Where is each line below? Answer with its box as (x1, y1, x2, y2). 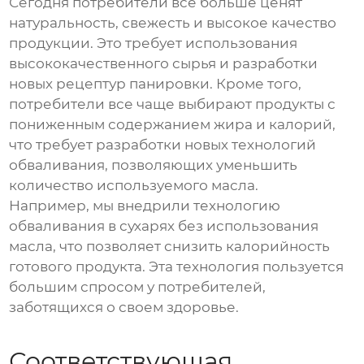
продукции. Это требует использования (9, 35, 298, 52)
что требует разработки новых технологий (9, 136, 317, 154)
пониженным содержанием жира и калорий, (9, 116, 336, 133)
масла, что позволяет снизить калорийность (9, 238, 331, 255)
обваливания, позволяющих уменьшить (9, 157, 298, 174)
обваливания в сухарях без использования (9, 218, 319, 235)
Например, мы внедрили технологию (9, 197, 281, 214)
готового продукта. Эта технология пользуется (9, 258, 344, 275)
